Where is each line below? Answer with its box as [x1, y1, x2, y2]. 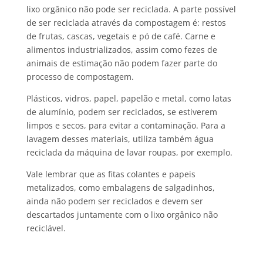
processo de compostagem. [26, 71, 134, 83]
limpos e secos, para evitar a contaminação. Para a [26, 120, 225, 131]
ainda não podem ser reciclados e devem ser [26, 195, 203, 207]
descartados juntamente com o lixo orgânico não [26, 209, 218, 221]
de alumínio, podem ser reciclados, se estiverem [26, 106, 217, 118]
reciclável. [26, 222, 66, 234]
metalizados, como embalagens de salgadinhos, [26, 182, 215, 194]
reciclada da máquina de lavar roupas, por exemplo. [26, 147, 232, 159]
